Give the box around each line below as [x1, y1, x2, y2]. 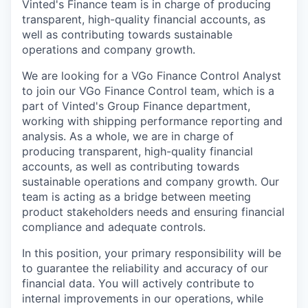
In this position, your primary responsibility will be [22, 245, 281, 260]
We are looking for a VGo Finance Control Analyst [22, 68, 281, 82]
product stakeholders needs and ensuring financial [22, 204, 285, 219]
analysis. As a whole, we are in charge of [22, 129, 234, 143]
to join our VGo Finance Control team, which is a [22, 83, 274, 98]
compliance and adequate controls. [22, 219, 206, 234]
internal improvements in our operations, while [22, 291, 263, 305]
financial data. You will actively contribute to [22, 276, 254, 290]
